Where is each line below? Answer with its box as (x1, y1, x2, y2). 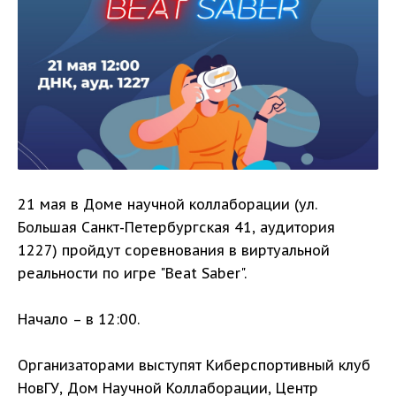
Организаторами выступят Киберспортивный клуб (18, 356, 370, 375)
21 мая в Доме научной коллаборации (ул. (18, 195, 317, 214)
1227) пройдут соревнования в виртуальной (18, 241, 330, 260)
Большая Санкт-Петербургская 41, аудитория (18, 218, 335, 237)
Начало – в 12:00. (18, 310, 140, 329)
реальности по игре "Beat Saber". (18, 264, 247, 283)
